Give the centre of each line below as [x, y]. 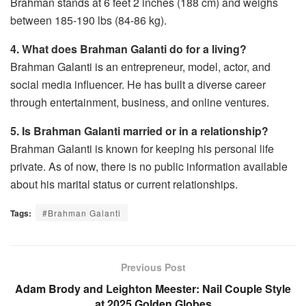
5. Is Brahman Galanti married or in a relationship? [139, 131]
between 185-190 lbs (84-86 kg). [88, 20]
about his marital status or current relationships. [124, 184]
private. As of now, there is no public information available [149, 167]
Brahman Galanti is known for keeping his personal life [142, 149]
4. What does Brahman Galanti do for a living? [128, 49]
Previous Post [153, 267]
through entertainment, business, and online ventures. [140, 102]
